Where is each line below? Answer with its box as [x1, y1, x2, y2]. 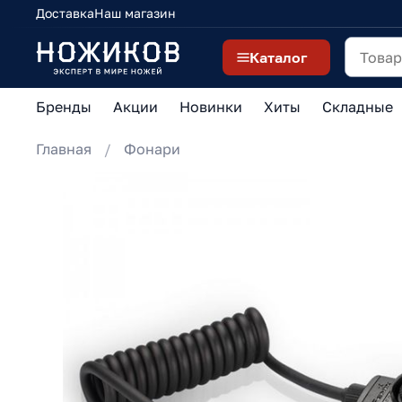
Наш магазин [94, 5, 176, 21]
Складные [322, 98, 393, 116]
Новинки [179, 98, 242, 116]
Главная [36, 140, 92, 159]
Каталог [249, 48, 308, 66]
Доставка [36, 5, 94, 21]
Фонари [124, 140, 180, 159]
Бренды [36, 98, 92, 116]
